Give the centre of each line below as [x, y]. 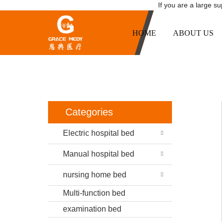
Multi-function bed [94, 193]
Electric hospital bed [99, 133]
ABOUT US [193, 33]
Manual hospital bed [99, 154]
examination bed [92, 209]
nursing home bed [95, 175]
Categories [89, 112]
